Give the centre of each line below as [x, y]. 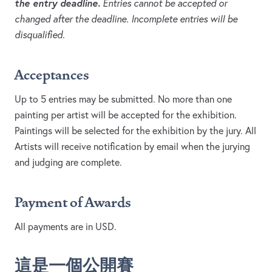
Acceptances [52, 76]
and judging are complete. [68, 162]
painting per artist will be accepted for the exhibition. [126, 115]
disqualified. [40, 35]
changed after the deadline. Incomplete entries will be [126, 19]
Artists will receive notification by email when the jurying [132, 147]
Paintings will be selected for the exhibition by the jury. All [135, 131]
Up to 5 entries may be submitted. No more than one [123, 99]
